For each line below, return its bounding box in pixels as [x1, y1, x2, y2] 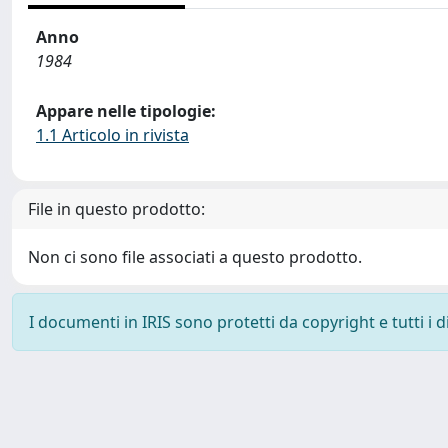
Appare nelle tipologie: [36, 100, 216, 122]
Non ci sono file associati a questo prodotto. [28, 246, 362, 268]
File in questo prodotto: [28, 198, 205, 220]
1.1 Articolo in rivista [36, 124, 189, 146]
